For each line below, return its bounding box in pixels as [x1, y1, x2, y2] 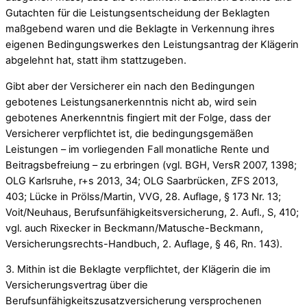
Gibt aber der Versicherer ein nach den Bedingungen [5, 79, 255, 93]
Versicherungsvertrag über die [5, 279, 148, 292]
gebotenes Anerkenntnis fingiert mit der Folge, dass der [5, 111, 271, 124]
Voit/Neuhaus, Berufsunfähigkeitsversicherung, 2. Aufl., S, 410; [5, 206, 299, 219]
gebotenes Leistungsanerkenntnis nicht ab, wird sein [5, 95, 257, 108]
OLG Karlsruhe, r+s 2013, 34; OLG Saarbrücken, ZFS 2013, [5, 174, 278, 187]
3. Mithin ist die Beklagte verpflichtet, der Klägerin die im [5, 263, 271, 276]
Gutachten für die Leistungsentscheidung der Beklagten [5, 7, 270, 20]
